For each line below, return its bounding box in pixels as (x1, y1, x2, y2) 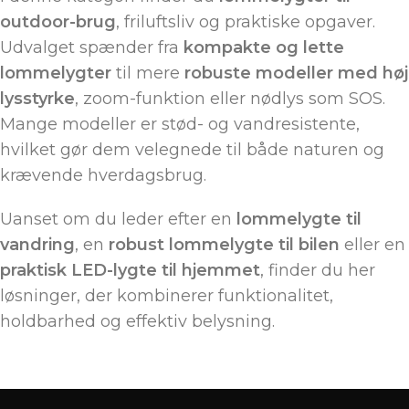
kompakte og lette (184, 37, 344, 58)
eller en (340, 235, 405, 256)
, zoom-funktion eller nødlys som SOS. (75, 89, 385, 110)
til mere (111, 63, 184, 84)
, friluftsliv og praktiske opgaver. (116, 12, 375, 33)
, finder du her (260, 260, 375, 281)
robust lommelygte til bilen (109, 235, 340, 256)
